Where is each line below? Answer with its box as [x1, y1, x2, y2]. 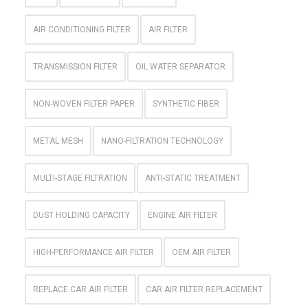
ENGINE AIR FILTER [148, 210, 217, 220]
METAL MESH [33, 136, 83, 146]
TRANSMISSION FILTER [33, 62, 118, 71]
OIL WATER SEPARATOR [135, 62, 225, 71]
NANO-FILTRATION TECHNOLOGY [101, 136, 223, 146]
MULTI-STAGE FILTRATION [33, 173, 127, 183]
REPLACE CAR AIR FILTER [33, 285, 128, 294]
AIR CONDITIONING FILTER [33, 25, 131, 34]
